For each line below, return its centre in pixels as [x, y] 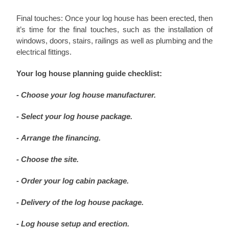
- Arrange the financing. [59, 138]
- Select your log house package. [74, 117]
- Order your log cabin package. [73, 181]
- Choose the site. [48, 159]
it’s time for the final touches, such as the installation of [114, 30]
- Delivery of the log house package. [80, 202]
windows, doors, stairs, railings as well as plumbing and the [114, 41]
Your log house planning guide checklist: [89, 74]
